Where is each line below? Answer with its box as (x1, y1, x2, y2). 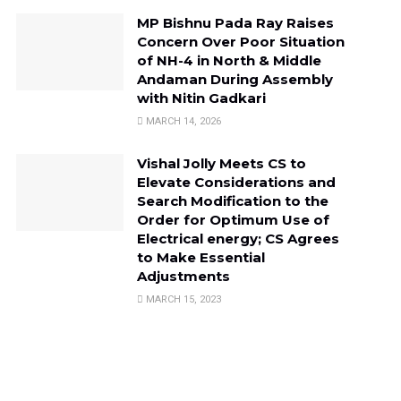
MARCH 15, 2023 (142, 293, 221, 305)
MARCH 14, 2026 (142, 115, 221, 127)
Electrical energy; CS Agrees (136, 229, 339, 247)
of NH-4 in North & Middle (136, 51, 321, 69)
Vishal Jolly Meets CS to (136, 154, 306, 172)
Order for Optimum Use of (136, 210, 329, 228)
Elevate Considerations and (136, 173, 336, 191)
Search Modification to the (136, 192, 328, 209)
